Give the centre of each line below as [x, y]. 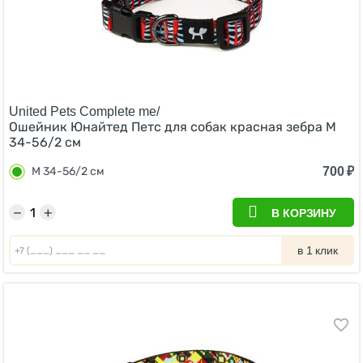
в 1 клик [318, 250]
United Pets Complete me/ [84, 111]
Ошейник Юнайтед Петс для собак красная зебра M [173, 127]
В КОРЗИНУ [304, 213]
